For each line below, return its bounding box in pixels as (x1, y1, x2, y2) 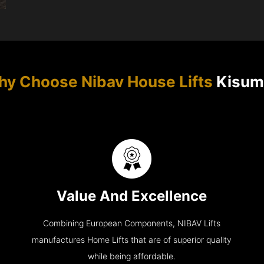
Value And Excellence (57, 187, 207, 204)
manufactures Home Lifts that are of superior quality (32, 235, 232, 245)
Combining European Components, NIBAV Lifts (43, 218, 221, 228)
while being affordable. (88, 251, 176, 261)
